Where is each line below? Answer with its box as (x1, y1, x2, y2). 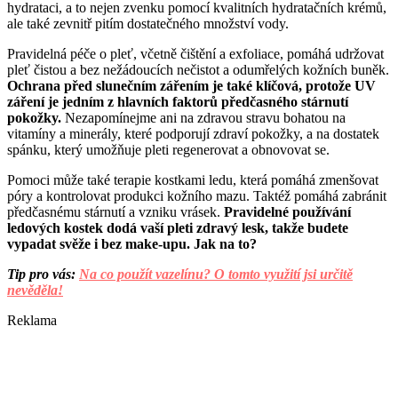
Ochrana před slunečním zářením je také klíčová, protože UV (7, 78, 376, 94)
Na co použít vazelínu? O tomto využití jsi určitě (79, 267, 353, 283)
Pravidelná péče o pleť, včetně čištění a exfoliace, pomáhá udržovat (7, 46, 384, 62)
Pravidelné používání (224, 204, 351, 220)
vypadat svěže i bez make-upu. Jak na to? (7, 236, 257, 252)
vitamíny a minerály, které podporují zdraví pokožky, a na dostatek (7, 126, 379, 142)
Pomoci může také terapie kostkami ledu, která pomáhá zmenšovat (7, 172, 378, 188)
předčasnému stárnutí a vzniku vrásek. (7, 204, 224, 220)
